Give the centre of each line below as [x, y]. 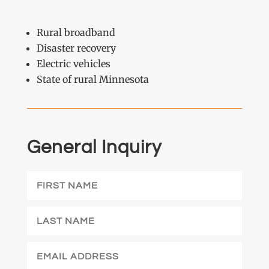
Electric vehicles [73, 63]
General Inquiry [94, 147]
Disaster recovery [76, 48]
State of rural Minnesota [92, 79]
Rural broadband [76, 32]
